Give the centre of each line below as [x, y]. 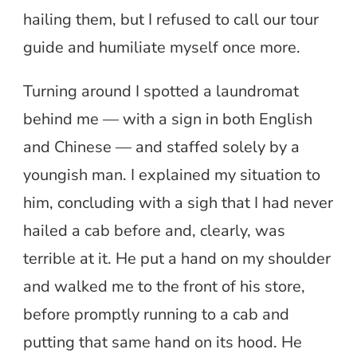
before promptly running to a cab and [156, 315]
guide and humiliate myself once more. [162, 48]
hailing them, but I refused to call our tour [171, 20]
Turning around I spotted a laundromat [161, 92]
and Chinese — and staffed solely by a [161, 147]
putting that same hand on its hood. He [163, 343]
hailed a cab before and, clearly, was [154, 231]
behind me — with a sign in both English [168, 120]
